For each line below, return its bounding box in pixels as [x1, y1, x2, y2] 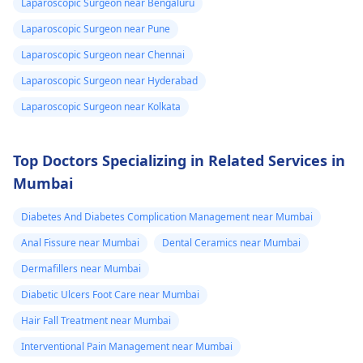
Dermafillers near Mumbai [21, 261, 141, 275]
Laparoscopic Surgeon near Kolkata [21, 99, 181, 113]
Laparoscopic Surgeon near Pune [21, 21, 170, 36]
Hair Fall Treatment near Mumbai [21, 313, 171, 327]
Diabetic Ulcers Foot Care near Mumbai [21, 287, 199, 301]
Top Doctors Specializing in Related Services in [13, 150, 345, 170]
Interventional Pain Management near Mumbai [21, 339, 233, 353]
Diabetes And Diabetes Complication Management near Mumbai [21, 209, 313, 224]
